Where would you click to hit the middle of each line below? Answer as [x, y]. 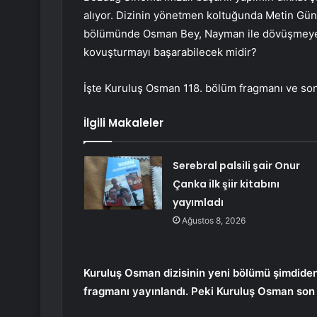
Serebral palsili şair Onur [236, 166]
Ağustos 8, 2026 [213, 221]
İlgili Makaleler [123, 123]
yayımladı [198, 203]
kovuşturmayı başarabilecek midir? [170, 52]
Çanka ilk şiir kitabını [226, 184]
